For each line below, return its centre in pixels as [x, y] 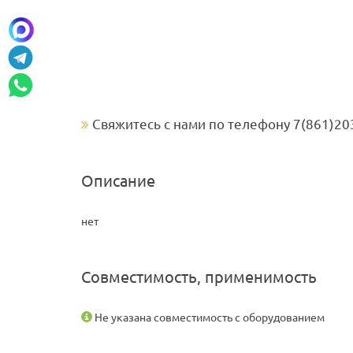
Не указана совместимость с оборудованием [208, 318]
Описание [118, 181]
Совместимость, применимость [199, 277]
